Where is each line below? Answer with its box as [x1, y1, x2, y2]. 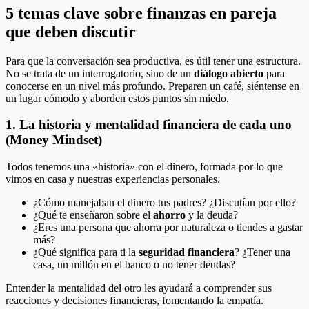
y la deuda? [186, 209, 238, 221]
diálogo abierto [194, 67, 263, 79]
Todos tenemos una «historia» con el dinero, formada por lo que [6, 161, 283, 173]
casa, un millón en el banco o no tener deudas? [33, 259, 235, 271]
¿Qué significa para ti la [33, 246, 139, 259]
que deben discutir [6, 22, 136, 41]
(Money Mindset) [6, 132, 102, 148]
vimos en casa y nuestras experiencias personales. [6, 173, 220, 186]
